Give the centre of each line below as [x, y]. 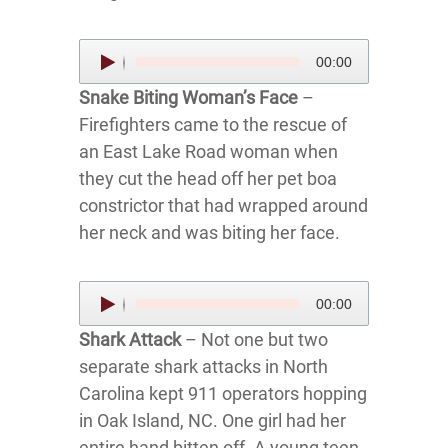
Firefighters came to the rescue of [213, 124]
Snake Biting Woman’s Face [188, 97]
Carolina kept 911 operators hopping [223, 393]
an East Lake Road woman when [208, 151]
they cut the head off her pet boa [208, 178]
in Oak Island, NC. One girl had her [212, 420]
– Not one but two [254, 339]
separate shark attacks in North [203, 366]
